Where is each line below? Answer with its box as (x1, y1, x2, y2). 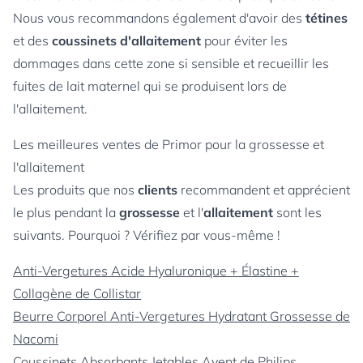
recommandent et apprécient (177, 181, 350, 198)
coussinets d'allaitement (52, 32, 201, 49)
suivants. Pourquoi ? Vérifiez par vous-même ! (13, 227, 280, 243)
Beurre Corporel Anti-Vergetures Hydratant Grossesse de (13, 308, 350, 324)
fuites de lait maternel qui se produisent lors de (13, 78, 287, 94)
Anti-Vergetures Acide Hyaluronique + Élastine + (13, 263, 299, 279)
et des (13, 32, 52, 49)
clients (138, 181, 177, 198)
